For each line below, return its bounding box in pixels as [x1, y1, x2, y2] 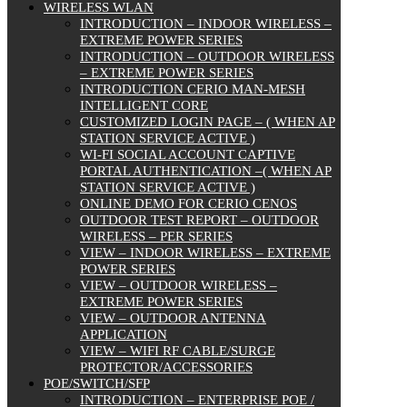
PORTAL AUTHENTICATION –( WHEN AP [80, 164, 332, 179]
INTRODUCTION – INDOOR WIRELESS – [80, 16, 332, 32]
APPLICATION [80, 327, 167, 342]
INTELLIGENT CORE [80, 98, 208, 114]
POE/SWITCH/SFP [44, 376, 150, 392]
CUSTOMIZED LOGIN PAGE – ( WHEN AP [80, 114, 335, 130]
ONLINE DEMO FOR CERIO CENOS [80, 196, 297, 212]
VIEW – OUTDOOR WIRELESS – [80, 278, 277, 293]
